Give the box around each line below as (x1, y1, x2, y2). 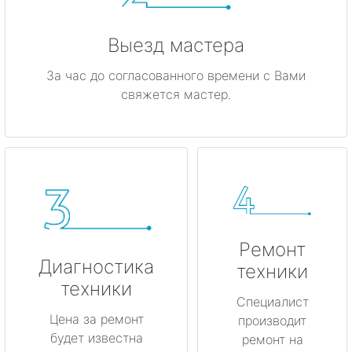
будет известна (49, 329, 143, 346)
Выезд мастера (108, 34, 244, 57)
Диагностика (38, 255, 154, 278)
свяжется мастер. (121, 86, 231, 103)
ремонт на (241, 332, 303, 348)
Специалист (236, 294, 309, 310)
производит (238, 313, 306, 329)
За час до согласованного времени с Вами (46, 68, 306, 84)
